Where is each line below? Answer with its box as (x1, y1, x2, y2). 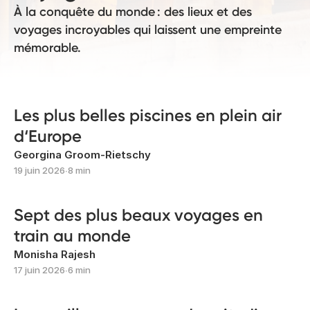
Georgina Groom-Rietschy (14, 148, 151, 161)
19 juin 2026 (14, 165, 65, 176)
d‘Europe (14, 126, 82, 146)
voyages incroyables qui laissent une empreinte (14, 22, 282, 37)
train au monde (14, 226, 131, 246)
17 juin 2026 (14, 264, 65, 275)
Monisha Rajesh (14, 248, 95, 261)
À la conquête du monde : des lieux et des (14, 4, 252, 19)
